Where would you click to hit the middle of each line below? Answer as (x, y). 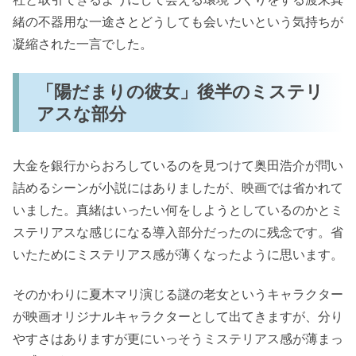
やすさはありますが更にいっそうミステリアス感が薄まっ (178, 339)
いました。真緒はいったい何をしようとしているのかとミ (178, 209)
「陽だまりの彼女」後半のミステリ (180, 91)
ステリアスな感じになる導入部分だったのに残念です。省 (178, 232)
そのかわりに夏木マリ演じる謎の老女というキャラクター (178, 294)
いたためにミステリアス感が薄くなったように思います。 (178, 254)
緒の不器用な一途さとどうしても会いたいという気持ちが (178, 22)
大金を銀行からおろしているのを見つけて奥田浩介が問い (178, 165)
